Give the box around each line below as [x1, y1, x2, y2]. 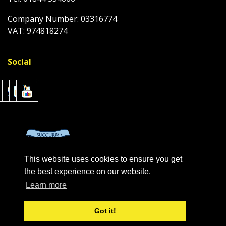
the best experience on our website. [24, 167, 151, 176]
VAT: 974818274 [8, 25, 68, 37]
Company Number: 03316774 [8, 13, 117, 25]
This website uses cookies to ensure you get [24, 155, 182, 164]
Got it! [94, 207, 116, 215]
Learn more [26, 181, 67, 190]
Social [8, 56, 31, 68]
